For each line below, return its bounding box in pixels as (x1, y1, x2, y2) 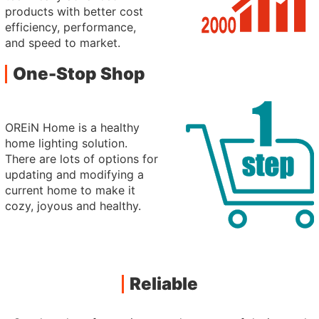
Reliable (129, 273, 198, 294)
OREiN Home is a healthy (5, 120, 140, 135)
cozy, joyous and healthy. (5, 199, 142, 213)
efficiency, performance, (5, 20, 137, 34)
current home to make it (5, 183, 136, 197)
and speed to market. (5, 36, 121, 50)
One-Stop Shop (13, 63, 146, 84)
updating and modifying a (5, 167, 145, 182)
